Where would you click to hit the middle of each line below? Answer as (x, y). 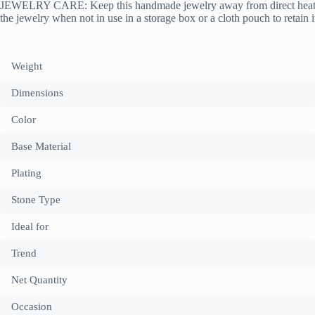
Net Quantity (39, 280)
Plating (26, 173)
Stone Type (36, 200)
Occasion (32, 307)
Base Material (41, 147)
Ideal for (30, 227)
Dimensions (37, 93)
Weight (27, 66)
